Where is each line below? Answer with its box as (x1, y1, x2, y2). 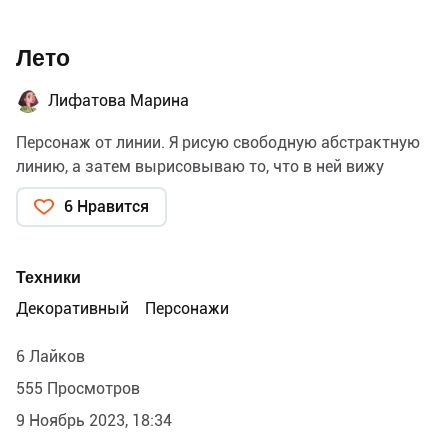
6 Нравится (64, 197, 149, 217)
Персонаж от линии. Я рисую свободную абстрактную (16, 133, 420, 153)
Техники (16, 268, 81, 288)
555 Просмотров (16, 379, 140, 399)
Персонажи (145, 299, 229, 319)
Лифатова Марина (48, 91, 189, 111)
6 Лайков (16, 347, 85, 367)
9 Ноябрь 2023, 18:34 (16, 411, 172, 431)
